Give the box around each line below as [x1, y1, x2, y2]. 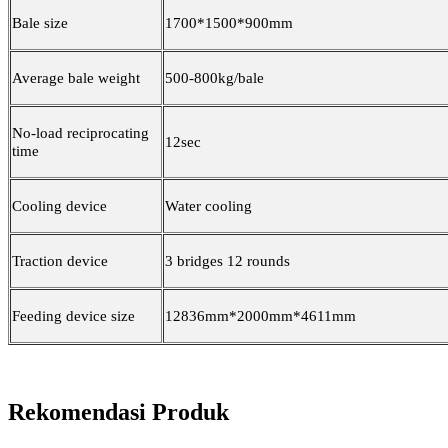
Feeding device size [12, 308, 135, 325]
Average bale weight [12, 70, 140, 87]
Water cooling [165, 198, 252, 215]
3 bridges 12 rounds [165, 253, 290, 270]
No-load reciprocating [12, 125, 149, 142]
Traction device [12, 253, 108, 270]
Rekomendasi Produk [8, 399, 229, 426]
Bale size [12, 15, 68, 32]
